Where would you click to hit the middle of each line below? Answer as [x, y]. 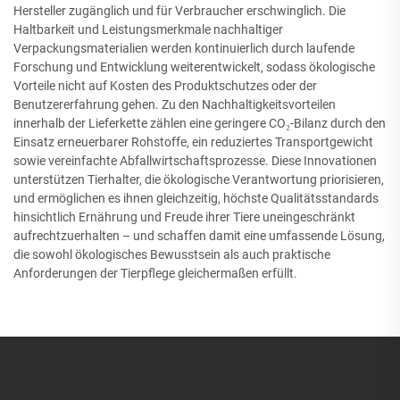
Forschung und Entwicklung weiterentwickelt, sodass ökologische [194, 67]
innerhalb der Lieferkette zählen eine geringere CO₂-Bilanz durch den [200, 123]
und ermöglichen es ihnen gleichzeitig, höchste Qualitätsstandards [196, 198]
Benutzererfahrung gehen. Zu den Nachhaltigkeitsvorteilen [175, 104]
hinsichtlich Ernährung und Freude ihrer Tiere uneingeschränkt [184, 217]
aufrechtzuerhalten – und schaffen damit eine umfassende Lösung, [199, 236]
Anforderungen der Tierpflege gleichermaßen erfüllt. [155, 273]
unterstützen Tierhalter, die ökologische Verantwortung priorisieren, [199, 179]
